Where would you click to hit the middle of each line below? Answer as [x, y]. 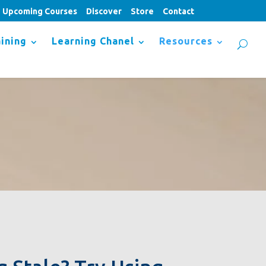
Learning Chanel [93, 41]
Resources [186, 41]
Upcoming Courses [40, 11]
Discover [104, 11]
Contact [178, 11]
